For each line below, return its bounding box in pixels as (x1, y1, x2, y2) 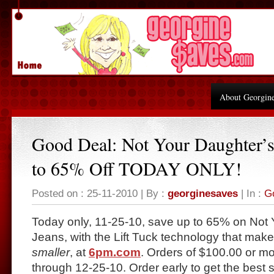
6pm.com (89, 246, 141, 259)
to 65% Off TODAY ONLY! (32, 156, 242, 180)
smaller (32, 246, 70, 259)
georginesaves (168, 187, 238, 199)
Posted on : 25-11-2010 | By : (32, 187, 168, 199)
